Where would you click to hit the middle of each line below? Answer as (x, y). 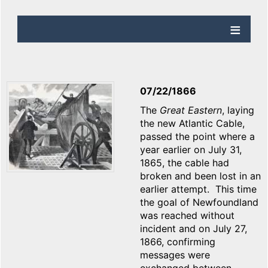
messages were (175, 255)
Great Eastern (191, 110)
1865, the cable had (185, 163)
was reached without (187, 216)
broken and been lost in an (200, 176)
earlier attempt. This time (198, 189)
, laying (238, 110)
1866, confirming (178, 242)
